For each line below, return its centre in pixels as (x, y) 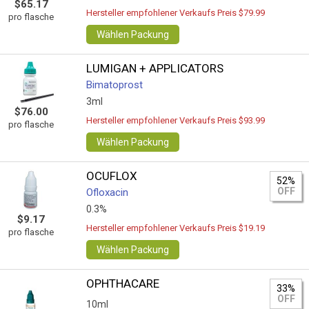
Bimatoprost (115, 85)
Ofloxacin (108, 192)
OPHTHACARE (123, 283)
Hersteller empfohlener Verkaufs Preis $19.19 (176, 228)
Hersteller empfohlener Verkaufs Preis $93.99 (176, 120)
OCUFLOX (112, 176)
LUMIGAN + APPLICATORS (155, 68)
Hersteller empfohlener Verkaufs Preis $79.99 (176, 13)
